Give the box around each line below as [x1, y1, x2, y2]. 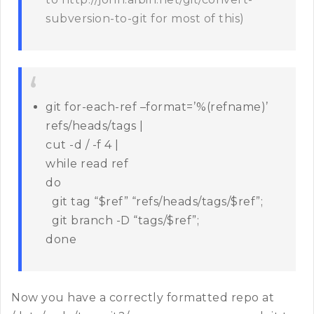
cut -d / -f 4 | [46, 138, 119, 152]
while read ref [46, 157, 128, 171]
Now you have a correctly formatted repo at [11, 291, 274, 305]
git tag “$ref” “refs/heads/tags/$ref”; [46, 195, 263, 209]
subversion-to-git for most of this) [46, 12, 245, 26]
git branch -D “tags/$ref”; [46, 214, 199, 228]
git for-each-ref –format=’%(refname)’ [46, 100, 268, 114]
